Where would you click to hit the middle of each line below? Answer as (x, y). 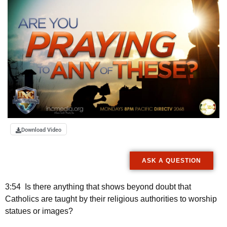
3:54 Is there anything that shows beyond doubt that (98, 187)
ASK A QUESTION (172, 161)
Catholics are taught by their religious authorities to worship (111, 199)
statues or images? (39, 211)
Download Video (41, 130)
